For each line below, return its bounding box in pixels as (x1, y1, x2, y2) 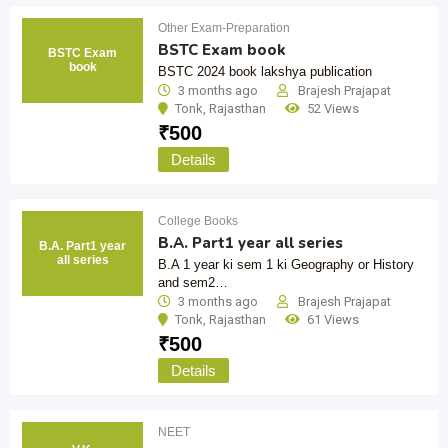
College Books (158, 213, 239, 228)
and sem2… (158, 274, 229, 290)
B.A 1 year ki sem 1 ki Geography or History (158, 256, 415, 272)
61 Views (307, 311, 360, 327)
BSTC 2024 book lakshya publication (158, 63, 373, 79)
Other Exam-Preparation (158, 20, 291, 35)
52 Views (307, 100, 360, 116)
